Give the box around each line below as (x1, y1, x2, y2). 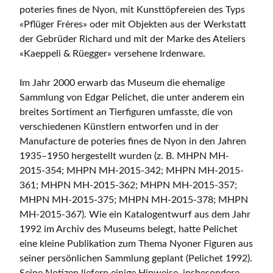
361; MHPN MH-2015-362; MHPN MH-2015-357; (19, 180, 237, 191)
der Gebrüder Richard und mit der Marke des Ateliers (19, 34, 246, 44)
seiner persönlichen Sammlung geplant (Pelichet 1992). (19, 253, 252, 264)
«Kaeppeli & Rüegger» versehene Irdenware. (19, 49, 205, 59)
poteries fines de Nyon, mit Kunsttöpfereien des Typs (19, 5, 245, 15)
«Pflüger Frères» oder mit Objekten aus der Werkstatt (19, 19, 246, 30)
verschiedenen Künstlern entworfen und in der (19, 122, 219, 132)
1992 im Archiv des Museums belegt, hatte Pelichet (19, 224, 238, 235)
